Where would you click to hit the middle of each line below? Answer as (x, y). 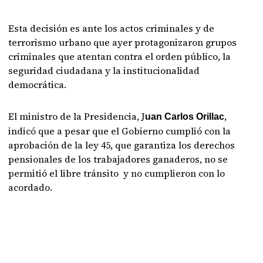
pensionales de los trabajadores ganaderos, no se (118, 159)
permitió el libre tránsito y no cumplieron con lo (117, 173)
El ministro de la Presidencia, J (77, 116)
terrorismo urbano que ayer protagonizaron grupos (123, 42)
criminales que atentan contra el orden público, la (120, 56)
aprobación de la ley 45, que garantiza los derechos (122, 145)
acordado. (31, 187)
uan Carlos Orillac (185, 117)
